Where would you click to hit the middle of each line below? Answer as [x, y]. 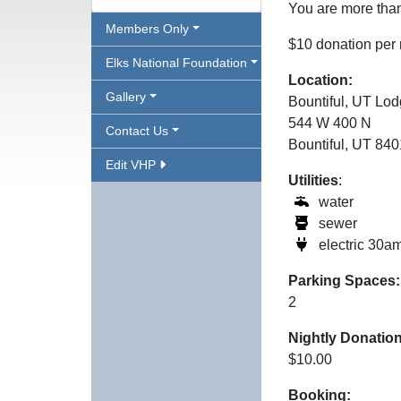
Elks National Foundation [176, 63]
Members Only [147, 29]
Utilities [313, 180]
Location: [320, 80]
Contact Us [137, 131]
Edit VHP [132, 165]
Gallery [126, 97]
